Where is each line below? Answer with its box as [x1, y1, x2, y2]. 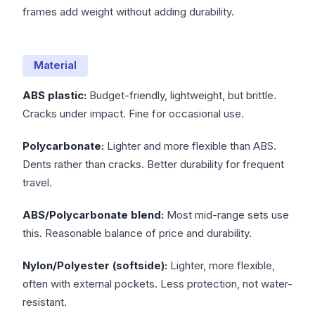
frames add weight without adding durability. [22, 5, 234, 19]
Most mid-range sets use [164, 208, 289, 222]
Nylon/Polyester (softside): [22, 259, 167, 273]
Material [34, 58, 77, 72]
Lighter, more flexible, [167, 259, 275, 273]
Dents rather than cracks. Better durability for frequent [22, 157, 284, 172]
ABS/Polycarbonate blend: [22, 208, 164, 222]
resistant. [22, 295, 67, 309]
